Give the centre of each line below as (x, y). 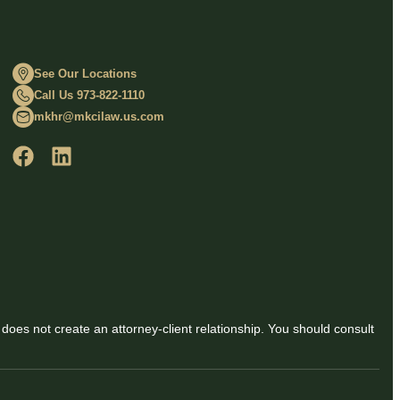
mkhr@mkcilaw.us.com (99, 117)
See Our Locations (85, 74)
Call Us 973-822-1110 (89, 96)
